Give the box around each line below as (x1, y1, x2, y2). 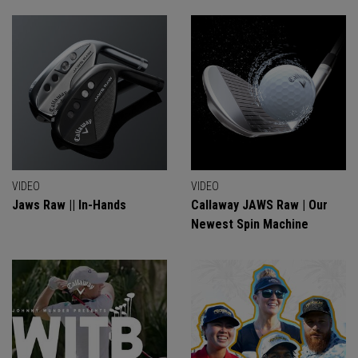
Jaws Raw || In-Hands (12, 197, 126, 213)
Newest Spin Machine (191, 217, 308, 232)
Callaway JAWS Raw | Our (191, 197, 328, 213)
